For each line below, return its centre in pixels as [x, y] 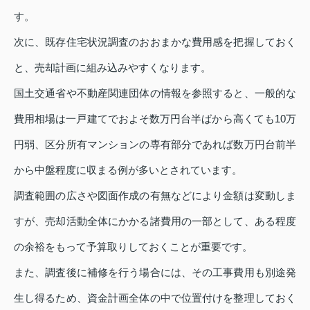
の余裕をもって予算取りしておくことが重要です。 [133, 247]
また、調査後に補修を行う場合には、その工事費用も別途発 [155, 273]
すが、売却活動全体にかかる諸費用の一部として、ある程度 [155, 221]
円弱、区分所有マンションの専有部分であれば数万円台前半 [155, 145]
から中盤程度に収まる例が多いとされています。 [128, 170]
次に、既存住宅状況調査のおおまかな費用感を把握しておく [155, 42]
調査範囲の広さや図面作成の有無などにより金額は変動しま [155, 196]
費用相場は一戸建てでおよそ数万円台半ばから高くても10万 [155, 119]
